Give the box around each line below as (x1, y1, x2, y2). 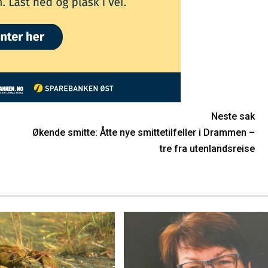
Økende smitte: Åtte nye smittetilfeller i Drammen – (32, 126, 255, 138)
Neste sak (211, 110, 255, 122)
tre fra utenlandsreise (159, 142, 255, 154)
